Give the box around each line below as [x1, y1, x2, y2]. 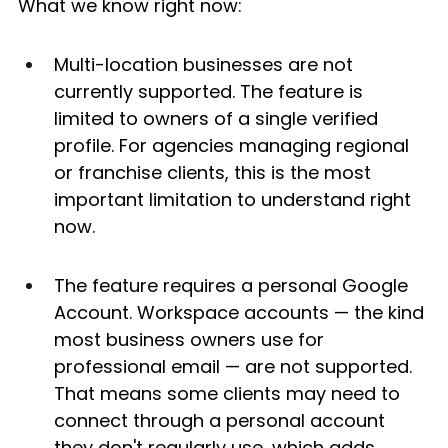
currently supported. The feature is [54, 79, 368, 105]
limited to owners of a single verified [54, 106, 383, 132]
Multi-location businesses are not [54, 52, 358, 78]
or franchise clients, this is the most [54, 160, 376, 186]
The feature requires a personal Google [54, 273, 413, 299]
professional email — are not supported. [54, 354, 417, 380]
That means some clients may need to [54, 381, 405, 407]
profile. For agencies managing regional [54, 133, 414, 159]
